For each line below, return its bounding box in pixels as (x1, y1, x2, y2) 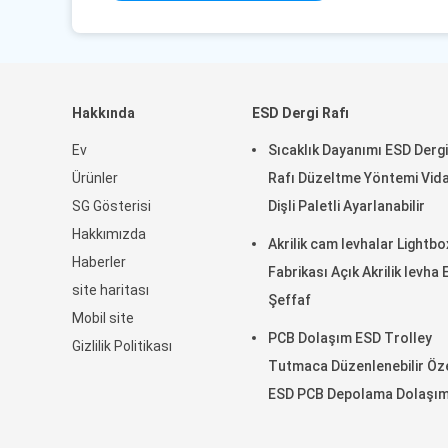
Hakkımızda (72, 226, 146, 242)
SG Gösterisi (72, 198, 151, 214)
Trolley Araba (268, 414, 358, 430)
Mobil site (72, 310, 134, 326)
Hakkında (72, 105, 135, 121)
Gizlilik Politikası (72, 338, 172, 354)
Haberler (72, 254, 126, 270)
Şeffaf (268, 292, 311, 308)
